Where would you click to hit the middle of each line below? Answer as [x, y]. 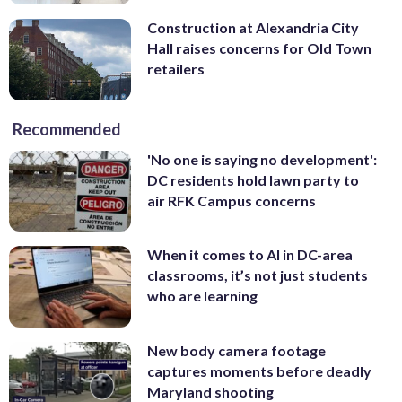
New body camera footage [236, 351]
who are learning [202, 296]
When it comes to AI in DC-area [250, 255]
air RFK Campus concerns [232, 200]
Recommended [67, 129]
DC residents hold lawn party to [253, 179]
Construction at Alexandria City [253, 28]
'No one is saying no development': [262, 159]
